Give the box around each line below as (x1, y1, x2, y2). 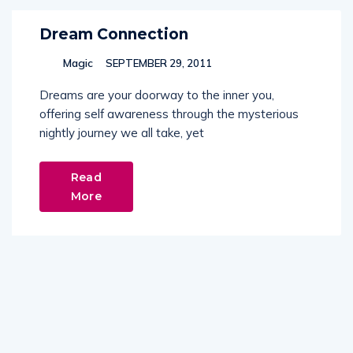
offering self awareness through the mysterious (39, 106, 299, 121)
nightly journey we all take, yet (39, 125, 204, 140)
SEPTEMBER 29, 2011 (103, 57, 212, 69)
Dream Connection (39, 25, 188, 43)
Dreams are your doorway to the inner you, (39, 87, 274, 102)
